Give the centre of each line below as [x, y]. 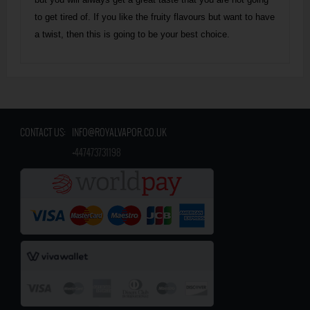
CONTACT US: [46, 132]
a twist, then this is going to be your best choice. [132, 35]
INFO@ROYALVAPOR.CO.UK [119, 132]
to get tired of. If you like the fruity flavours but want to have [155, 17]
